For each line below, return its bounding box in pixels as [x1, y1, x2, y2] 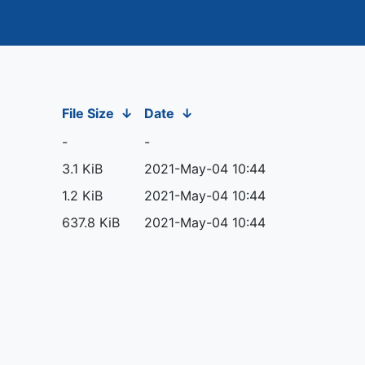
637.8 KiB [61, 214, 120, 231]
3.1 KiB [61, 161, 103, 177]
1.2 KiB [61, 187, 103, 204]
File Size [61, 105, 114, 121]
